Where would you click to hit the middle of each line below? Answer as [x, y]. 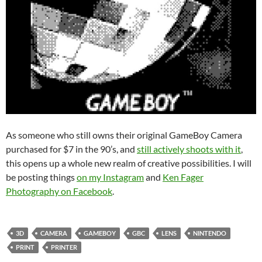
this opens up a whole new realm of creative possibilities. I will [129, 163]
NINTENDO [210, 233]
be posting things [41, 177]
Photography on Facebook [59, 191]
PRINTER [64, 247]
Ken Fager [183, 177]
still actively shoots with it [189, 149]
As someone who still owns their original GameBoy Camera [124, 135]
